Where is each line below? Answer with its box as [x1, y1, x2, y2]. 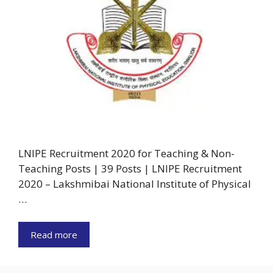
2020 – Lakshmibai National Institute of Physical [18, 176, 251, 191]
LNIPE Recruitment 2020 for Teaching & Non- [18, 146, 235, 160]
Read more [30, 229, 77, 241]
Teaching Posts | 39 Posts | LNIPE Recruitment [18, 161, 242, 175]
